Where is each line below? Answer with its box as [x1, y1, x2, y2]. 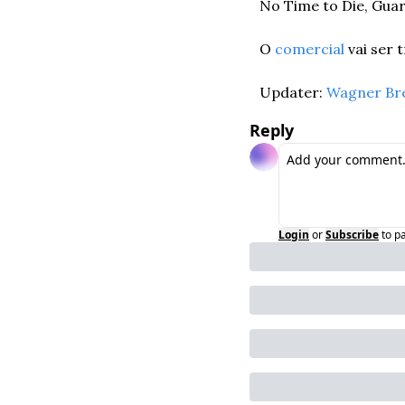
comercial [275, 40, 344, 59]
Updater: [259, 83, 326, 102]
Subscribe [325, 227, 379, 243]
